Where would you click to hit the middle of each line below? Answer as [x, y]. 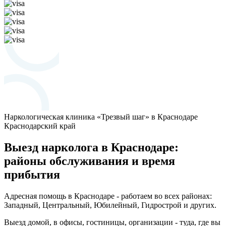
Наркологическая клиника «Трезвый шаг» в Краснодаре [101, 117]
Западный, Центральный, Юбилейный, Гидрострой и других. [110, 205]
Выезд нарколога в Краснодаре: [91, 147]
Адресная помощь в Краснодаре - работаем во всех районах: [108, 196]
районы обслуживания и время [90, 161]
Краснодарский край [40, 126]
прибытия [32, 174]
